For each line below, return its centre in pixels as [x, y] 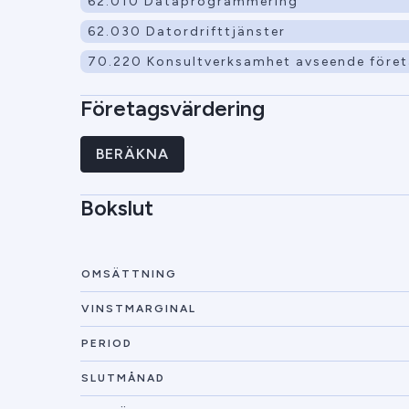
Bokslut [117, 208]
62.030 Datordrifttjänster [187, 31]
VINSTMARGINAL [139, 309]
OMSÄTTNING [129, 274]
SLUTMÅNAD [123, 378]
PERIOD [107, 343]
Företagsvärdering [173, 108]
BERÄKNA [132, 154]
